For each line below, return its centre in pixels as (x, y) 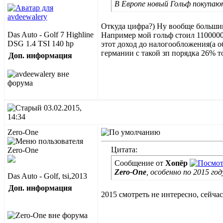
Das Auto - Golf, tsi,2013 (47, 176)
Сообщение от (140, 163)
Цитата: (124, 150)
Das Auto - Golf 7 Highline (51, 35)
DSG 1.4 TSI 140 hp (41, 44)
